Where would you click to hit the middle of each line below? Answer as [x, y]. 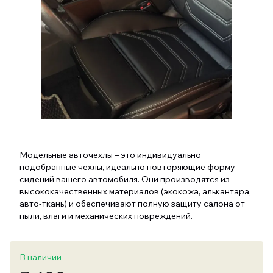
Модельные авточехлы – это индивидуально [110, 155]
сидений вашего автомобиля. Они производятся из [125, 179]
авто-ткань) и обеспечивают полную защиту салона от [132, 204]
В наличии [41, 257]
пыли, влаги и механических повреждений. [106, 216]
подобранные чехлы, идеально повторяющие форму [127, 167]
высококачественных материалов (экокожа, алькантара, [135, 191]
